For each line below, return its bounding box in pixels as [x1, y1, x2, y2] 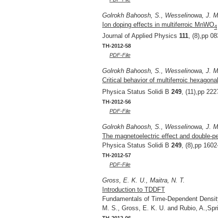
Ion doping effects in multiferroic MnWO [102, 20, 214, 28]
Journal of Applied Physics [102, 32, 179, 40]
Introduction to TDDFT [102, 185, 165, 193]
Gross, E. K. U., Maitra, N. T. [102, 176, 185, 184]
